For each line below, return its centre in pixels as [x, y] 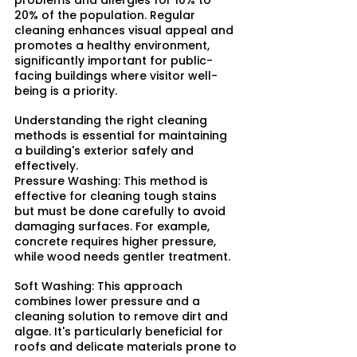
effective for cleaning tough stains [117, 196]
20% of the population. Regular [106, 16]
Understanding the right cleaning [112, 121]
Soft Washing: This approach [100, 286]
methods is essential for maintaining [122, 136]
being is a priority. [66, 91]
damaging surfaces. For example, [114, 227]
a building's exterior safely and [106, 151]
